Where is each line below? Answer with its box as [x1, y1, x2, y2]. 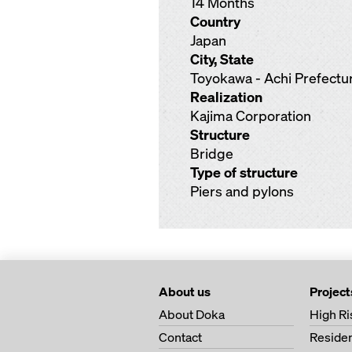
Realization [190, 88, 262, 106]
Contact [159, 328, 202, 346]
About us [159, 283, 211, 300]
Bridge [190, 145, 233, 163]
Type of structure [190, 163, 298, 181]
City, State [190, 50, 254, 68]
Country [190, 13, 240, 31]
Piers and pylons [190, 182, 294, 200]
